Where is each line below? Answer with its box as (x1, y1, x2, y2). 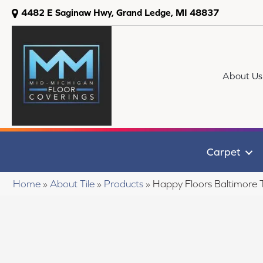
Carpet (206, 146, 241, 158)
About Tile (50, 178, 95, 190)
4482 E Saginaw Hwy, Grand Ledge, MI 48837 (21, 7, 219, 18)
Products (104, 178, 143, 190)
